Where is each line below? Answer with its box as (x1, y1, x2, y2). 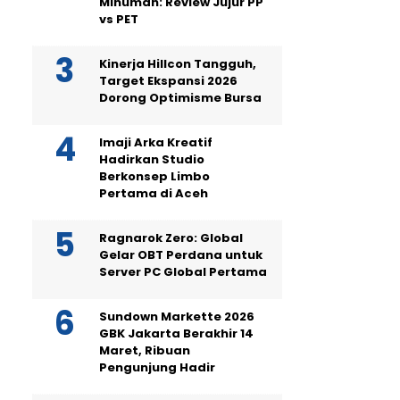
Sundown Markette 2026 (99, 308, 254, 325)
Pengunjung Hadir (99, 359, 215, 376)
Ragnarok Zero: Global (99, 229, 243, 246)
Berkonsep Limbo (99, 168, 210, 185)
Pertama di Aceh (99, 185, 208, 202)
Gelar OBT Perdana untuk (99, 246, 262, 263)
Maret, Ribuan (99, 342, 190, 359)
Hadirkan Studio (99, 151, 204, 168)
